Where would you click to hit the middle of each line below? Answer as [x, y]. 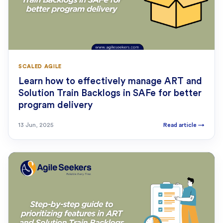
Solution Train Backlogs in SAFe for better [110, 94]
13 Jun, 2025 [36, 125]
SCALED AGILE [40, 67]
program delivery [56, 106]
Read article [181, 125]
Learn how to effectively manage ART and [110, 82]
